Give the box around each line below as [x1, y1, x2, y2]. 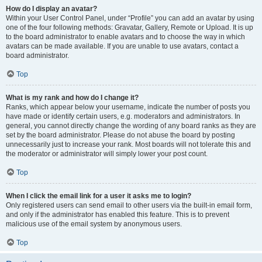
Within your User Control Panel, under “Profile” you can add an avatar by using [6, 14, 254, 22]
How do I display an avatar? [6, 5, 97, 13]
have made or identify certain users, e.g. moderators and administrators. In [6, 112, 240, 120]
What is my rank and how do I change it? [6, 94, 139, 102]
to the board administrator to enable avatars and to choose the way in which [6, 33, 245, 41]
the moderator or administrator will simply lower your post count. [6, 150, 208, 158]
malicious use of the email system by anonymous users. [6, 220, 182, 228]
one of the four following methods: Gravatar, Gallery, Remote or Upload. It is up [6, 23, 253, 32]
